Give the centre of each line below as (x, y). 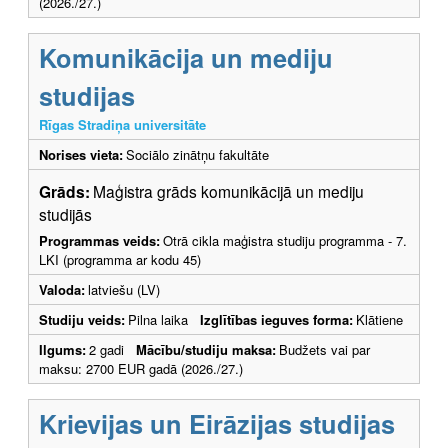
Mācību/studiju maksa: (206, 350)
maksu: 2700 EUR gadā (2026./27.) (141, 369)
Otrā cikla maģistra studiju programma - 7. (285, 241)
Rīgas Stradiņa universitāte (122, 125)
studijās (69, 214)
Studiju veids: (82, 320)
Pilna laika (164, 320)
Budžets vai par (324, 350)
